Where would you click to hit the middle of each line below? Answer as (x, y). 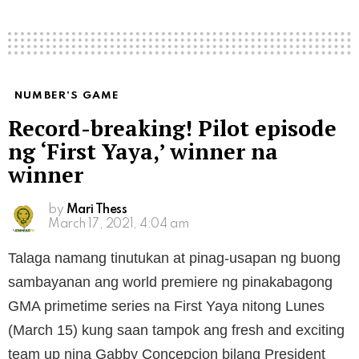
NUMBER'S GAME (67, 96)
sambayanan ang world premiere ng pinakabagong (170, 282)
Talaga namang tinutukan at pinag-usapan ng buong (174, 258)
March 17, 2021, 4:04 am (119, 225)
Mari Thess (97, 210)
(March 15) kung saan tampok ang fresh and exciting (176, 331)
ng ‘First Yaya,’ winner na (143, 152)
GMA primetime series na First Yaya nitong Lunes (166, 307)
